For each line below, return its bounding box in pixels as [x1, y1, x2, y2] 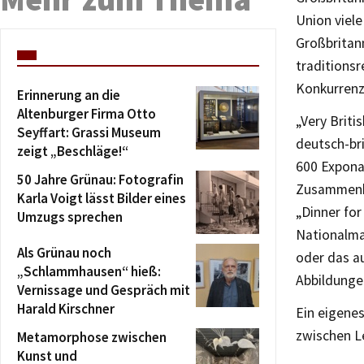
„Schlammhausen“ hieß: [17, 262, 161, 280]
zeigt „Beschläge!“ [17, 141, 128, 160]
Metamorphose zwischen [17, 327, 167, 346]
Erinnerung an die [17, 85, 120, 104]
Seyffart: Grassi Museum [17, 123, 161, 141]
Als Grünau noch [17, 243, 111, 262]
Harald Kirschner [17, 299, 115, 318]
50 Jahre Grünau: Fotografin [17, 170, 184, 188]
